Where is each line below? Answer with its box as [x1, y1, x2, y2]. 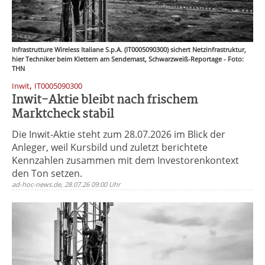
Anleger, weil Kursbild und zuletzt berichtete [12, 141, 208, 154]
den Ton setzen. [12, 167, 82, 180]
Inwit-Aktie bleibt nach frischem [12, 91, 198, 110]
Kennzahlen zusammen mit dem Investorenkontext [12, 154, 239, 167]
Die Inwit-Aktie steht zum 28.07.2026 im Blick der [12, 128, 225, 141]
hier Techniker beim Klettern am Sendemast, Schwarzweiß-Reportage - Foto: [12, 54, 244, 63]
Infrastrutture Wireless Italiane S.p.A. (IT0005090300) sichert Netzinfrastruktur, [12, 45, 246, 54]
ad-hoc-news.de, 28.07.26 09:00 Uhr [12, 180, 121, 189]
